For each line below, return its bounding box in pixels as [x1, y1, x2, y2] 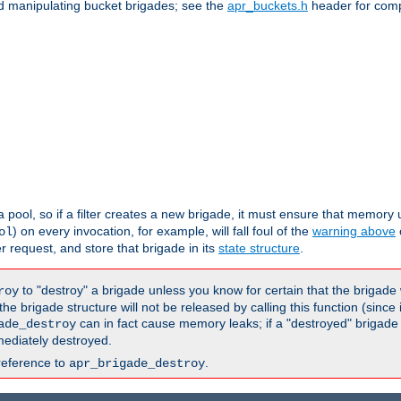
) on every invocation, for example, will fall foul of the [13, 224, 312, 239]
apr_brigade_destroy [69, 356, 205, 371]
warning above [312, 224, 396, 239]
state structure [218, 241, 300, 256]
